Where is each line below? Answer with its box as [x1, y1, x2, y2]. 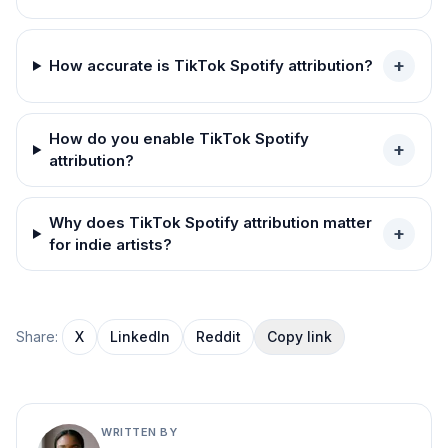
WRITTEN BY [101, 425, 178, 439]
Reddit [196, 328, 241, 345]
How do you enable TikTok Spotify [48, 129, 309, 148]
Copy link [267, 328, 332, 345]
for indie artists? [48, 235, 172, 254]
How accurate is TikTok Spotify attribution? [48, 56, 373, 75]
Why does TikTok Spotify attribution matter [48, 213, 372, 232]
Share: [16, 328, 58, 345]
